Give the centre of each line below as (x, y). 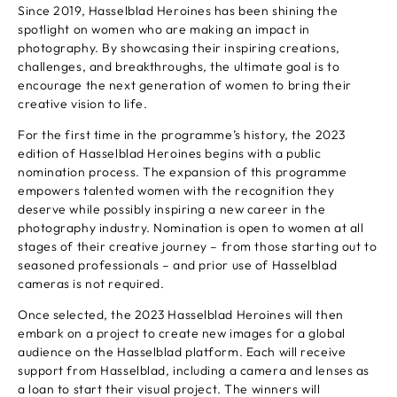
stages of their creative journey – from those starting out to (198, 246)
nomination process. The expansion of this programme (183, 172)
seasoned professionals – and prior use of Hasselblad (178, 265)
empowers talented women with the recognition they (176, 191)
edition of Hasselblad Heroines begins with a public (170, 153)
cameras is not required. (91, 284)
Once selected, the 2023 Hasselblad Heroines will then (181, 315)
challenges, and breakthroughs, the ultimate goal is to (179, 66)
